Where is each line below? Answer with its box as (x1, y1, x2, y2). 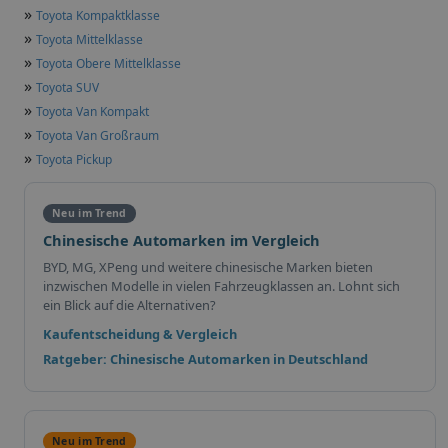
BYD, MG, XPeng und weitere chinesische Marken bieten (43, 258, 373, 277)
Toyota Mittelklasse (36, 31, 143, 49)
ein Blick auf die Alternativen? (43, 296, 216, 315)
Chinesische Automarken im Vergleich (43, 230, 320, 251)
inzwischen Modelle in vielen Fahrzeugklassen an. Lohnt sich (43, 277, 400, 296)
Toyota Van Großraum (36, 127, 159, 145)
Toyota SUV (36, 79, 99, 97)
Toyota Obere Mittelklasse (36, 55, 181, 73)
